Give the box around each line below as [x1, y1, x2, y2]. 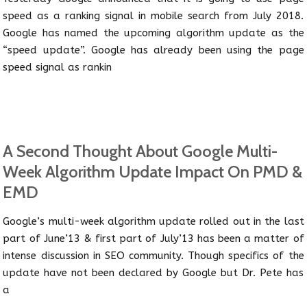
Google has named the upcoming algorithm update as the [3, 27, 304, 40]
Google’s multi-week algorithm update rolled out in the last [3, 215, 304, 228]
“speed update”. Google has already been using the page [3, 44, 304, 57]
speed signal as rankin [3, 61, 112, 74]
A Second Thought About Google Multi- [3, 141, 278, 162]
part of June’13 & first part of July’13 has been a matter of [3, 232, 304, 245]
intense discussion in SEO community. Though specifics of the [3, 249, 304, 262]
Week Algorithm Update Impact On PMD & [3, 162, 303, 182]
